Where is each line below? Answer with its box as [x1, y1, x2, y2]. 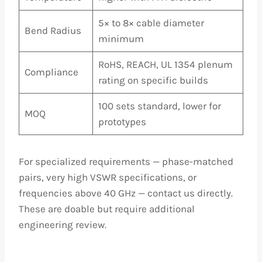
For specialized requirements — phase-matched [19, 156, 233, 167]
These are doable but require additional [19, 203, 195, 215]
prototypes [98, 116, 146, 127]
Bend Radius [24, 25, 81, 36]
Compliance [24, 66, 78, 78]
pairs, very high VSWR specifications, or [19, 171, 196, 183]
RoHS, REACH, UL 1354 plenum [98, 58, 233, 70]
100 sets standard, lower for [98, 100, 221, 112]
